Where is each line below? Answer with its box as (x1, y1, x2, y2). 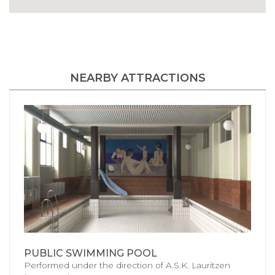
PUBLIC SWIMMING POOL (24, 247, 157, 260)
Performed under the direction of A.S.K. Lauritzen (24, 260, 230, 271)
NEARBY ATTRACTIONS (69, 71, 206, 85)
